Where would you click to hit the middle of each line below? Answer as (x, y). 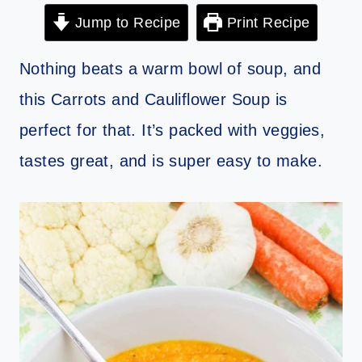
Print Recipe (266, 22)
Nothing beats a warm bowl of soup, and (170, 68)
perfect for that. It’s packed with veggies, (173, 130)
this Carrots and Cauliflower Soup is (154, 99)
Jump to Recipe (126, 22)
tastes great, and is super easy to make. (171, 160)
